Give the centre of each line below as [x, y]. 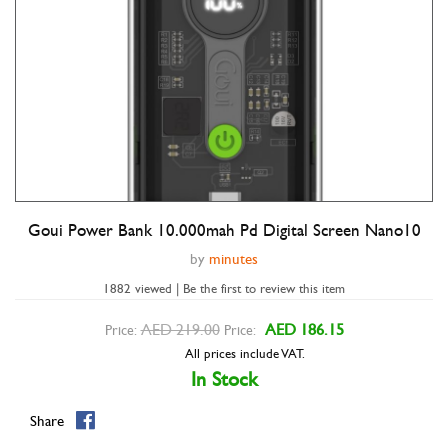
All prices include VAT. [244, 354]
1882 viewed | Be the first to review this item [224, 289]
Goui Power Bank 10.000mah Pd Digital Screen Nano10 [224, 231]
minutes [233, 259]
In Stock [224, 379]
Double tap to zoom [224, 231]
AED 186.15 [304, 329]
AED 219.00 [180, 329]
